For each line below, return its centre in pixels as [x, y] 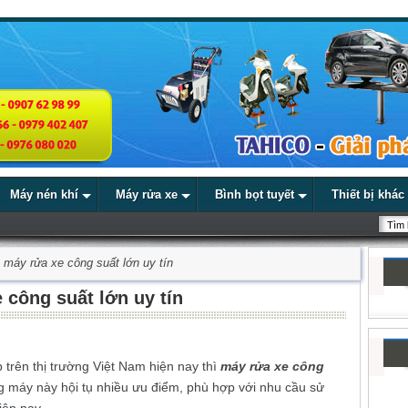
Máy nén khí [44, 194]
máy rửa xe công [272, 367]
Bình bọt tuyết [255, 194]
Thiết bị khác [368, 194]
